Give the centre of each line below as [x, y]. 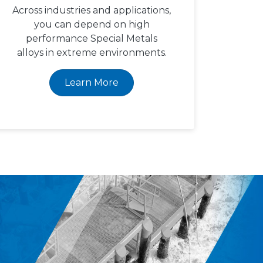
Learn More [92, 82]
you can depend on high [92, 24]
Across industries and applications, [92, 10]
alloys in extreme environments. [92, 53]
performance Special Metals [92, 38]
